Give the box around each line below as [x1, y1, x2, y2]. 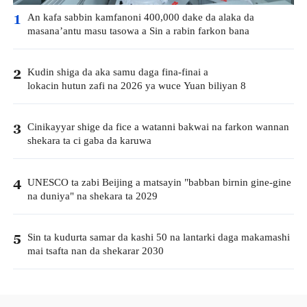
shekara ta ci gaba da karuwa [27, 134, 151, 149]
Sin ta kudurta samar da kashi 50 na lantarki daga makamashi [27, 230, 290, 245]
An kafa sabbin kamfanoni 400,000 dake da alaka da [27, 10, 254, 25]
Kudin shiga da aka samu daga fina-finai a [27, 65, 208, 80]
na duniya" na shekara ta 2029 [27, 188, 158, 204]
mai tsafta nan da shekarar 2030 [27, 243, 164, 258]
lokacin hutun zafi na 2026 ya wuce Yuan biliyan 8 [27, 79, 246, 94]
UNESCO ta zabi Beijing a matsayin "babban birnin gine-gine [27, 175, 291, 190]
